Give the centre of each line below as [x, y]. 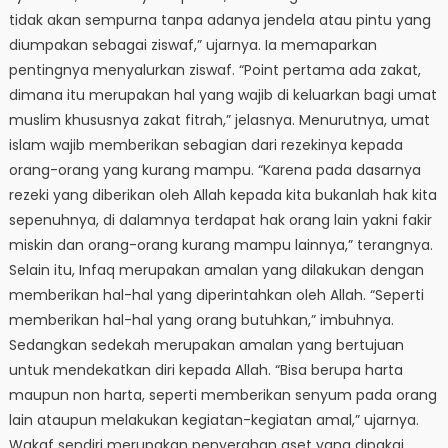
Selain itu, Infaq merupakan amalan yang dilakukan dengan [216, 270]
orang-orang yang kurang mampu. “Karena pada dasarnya [214, 170]
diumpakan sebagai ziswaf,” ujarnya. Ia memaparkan [192, 45]
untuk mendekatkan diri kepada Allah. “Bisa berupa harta [205, 370]
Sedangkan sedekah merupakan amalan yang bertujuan [206, 345]
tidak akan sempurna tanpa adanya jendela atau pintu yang [219, 20]
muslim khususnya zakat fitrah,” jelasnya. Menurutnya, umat [219, 120]
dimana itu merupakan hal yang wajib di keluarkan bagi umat [222, 95]
